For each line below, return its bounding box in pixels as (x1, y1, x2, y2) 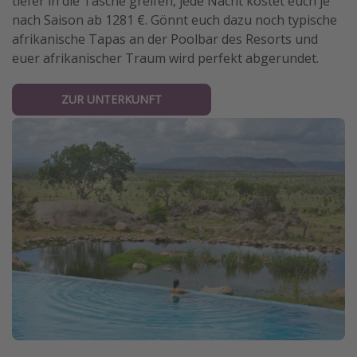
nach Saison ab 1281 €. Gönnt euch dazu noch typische (12, 11, 337, 29)
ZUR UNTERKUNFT (61, 91, 162, 107)
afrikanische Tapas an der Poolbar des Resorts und (12, 30, 318, 49)
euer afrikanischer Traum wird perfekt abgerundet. (12, 49, 319, 68)
